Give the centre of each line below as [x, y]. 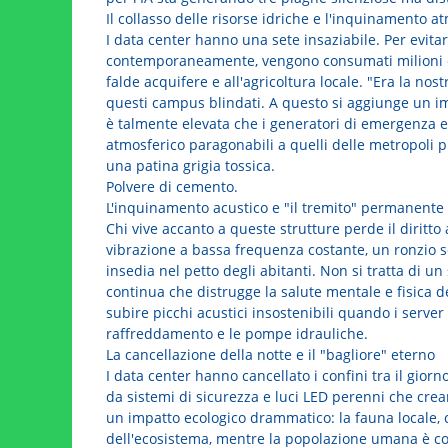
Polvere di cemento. [171, 187]
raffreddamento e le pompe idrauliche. [236, 334]
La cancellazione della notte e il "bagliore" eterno [270, 355]
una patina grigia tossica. [190, 166]
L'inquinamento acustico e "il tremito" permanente [274, 208]
